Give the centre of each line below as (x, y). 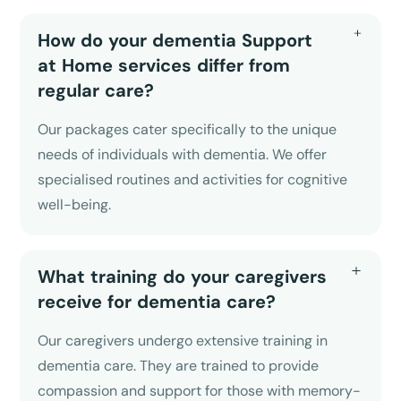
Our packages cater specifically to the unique (188, 129)
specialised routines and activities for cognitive (193, 179)
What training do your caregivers (183, 276)
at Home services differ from (164, 65)
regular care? (96, 90)
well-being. (75, 204)
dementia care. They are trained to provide (179, 365)
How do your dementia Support (175, 40)
